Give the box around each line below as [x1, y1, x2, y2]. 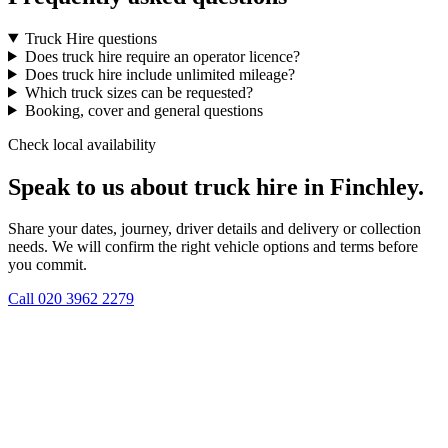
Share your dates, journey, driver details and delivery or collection [8, 220, 421, 238]
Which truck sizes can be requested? [24, 83, 253, 101]
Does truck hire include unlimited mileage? [24, 65, 295, 83]
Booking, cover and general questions [24, 101, 263, 119]
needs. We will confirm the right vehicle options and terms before [8, 238, 418, 256]
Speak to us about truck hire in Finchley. [8, 173, 424, 200]
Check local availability [8, 135, 156, 153]
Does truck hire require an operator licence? [24, 47, 300, 65]
